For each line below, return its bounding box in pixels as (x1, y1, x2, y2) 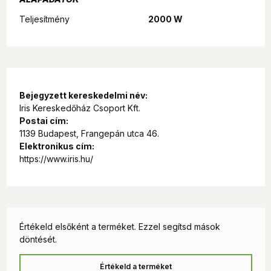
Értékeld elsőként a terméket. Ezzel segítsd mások (19, 221, 220, 232)
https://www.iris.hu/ (19, 153, 93, 164)
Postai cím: (19, 115, 68, 126)
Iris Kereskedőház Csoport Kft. (19, 102, 140, 113)
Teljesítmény (19, 13, 70, 24)
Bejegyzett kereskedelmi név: (19, 90, 148, 100)
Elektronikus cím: (19, 140, 94, 151)
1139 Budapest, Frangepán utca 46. (19, 128, 159, 139)
